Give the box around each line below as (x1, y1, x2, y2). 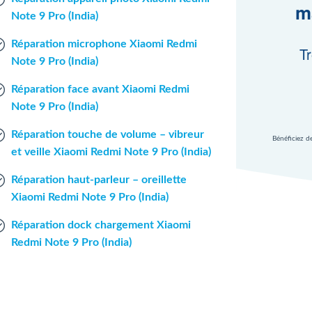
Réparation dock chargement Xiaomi (10, 219, 191, 231)
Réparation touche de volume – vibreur (10, 129, 204, 140)
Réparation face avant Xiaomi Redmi (10, 84, 189, 95)
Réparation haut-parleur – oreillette (10, 174, 187, 185)
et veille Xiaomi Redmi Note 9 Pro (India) (10, 146, 211, 157)
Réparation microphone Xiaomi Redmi (10, 38, 197, 49)
